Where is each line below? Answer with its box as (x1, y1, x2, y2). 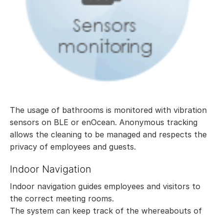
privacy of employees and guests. (10, 141, 136, 152)
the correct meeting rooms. (10, 193, 114, 203)
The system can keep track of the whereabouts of (10, 205, 202, 216)
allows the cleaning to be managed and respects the (10, 129, 207, 139)
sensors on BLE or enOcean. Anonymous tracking (10, 117, 197, 127)
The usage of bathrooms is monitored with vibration (10, 105, 207, 115)
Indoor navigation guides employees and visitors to (10, 181, 200, 191)
